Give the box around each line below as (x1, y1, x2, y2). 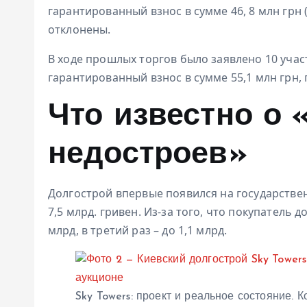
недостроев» (48, 139, 247, 171)
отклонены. (48, 21, 111, 37)
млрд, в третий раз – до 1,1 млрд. (48, 222, 228, 238)
